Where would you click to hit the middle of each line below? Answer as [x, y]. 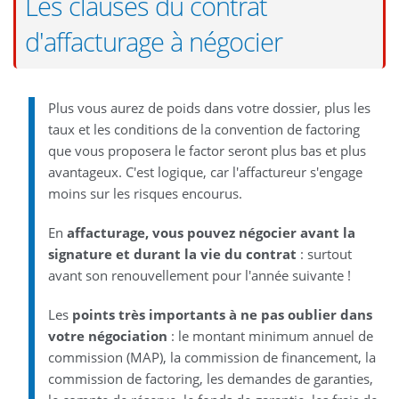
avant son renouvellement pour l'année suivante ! [199, 275]
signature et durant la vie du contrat [172, 253]
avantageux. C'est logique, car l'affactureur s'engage [205, 171]
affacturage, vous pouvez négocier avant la [211, 232]
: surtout [324, 253]
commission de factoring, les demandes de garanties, [210, 378]
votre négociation [107, 335]
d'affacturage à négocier [154, 41]
